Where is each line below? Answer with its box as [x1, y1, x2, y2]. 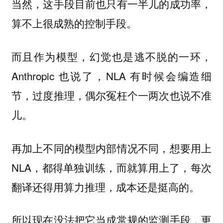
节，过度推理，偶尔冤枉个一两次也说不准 [11, 87, 212, 103]
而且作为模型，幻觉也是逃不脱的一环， [11, 48, 212, 64]
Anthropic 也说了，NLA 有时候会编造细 [11, 68, 212, 83]
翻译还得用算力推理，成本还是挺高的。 [11, 179, 200, 194]
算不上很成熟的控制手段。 [11, 15, 137, 31]
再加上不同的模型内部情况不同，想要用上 [11, 140, 212, 155]
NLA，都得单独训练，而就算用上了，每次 [11, 159, 212, 175]
